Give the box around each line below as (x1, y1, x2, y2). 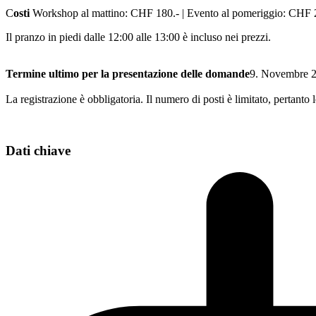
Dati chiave (6, 143, 71, 159)
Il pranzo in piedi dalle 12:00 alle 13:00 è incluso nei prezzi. (6, 31, 271, 44)
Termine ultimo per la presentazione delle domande (6, 68, 250, 80)
